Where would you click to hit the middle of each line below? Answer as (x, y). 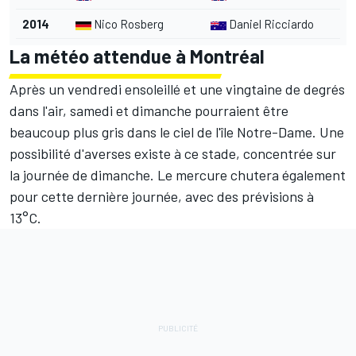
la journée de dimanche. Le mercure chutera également (178, 175)
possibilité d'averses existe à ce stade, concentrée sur (173, 154)
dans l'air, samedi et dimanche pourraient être (149, 111)
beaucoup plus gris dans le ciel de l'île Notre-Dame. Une (177, 132)
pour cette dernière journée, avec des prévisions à (162, 197)
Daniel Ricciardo (270, 24)
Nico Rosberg (128, 24)
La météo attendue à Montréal (137, 56)
